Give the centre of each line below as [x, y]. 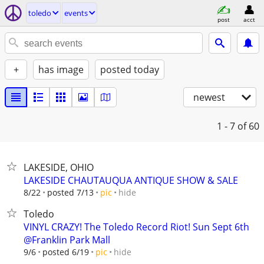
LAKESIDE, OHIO [59, 167]
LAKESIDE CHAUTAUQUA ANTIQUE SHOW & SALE [131, 180]
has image [61, 70]
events [76, 13]
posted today [130, 70]
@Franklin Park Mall [67, 240]
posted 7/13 [70, 192]
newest [209, 97]
